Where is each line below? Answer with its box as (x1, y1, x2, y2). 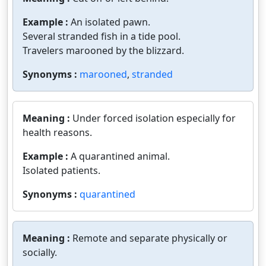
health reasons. (23, 126, 92, 139)
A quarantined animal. (71, 150, 170, 163)
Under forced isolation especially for (72, 112, 236, 125)
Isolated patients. (23, 164, 100, 177)
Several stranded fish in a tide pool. (23, 30, 180, 43)
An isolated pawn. (71, 15, 150, 28)
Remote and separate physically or (72, 232, 227, 245)
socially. (23, 246, 57, 259)
